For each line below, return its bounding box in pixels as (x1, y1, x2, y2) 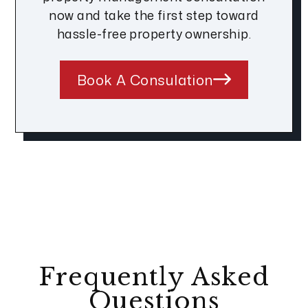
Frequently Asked (38, 262, 269, 292)
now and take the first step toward (49, 6, 259, 25)
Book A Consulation (76, 70, 213, 90)
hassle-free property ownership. (57, 25, 251, 43)
